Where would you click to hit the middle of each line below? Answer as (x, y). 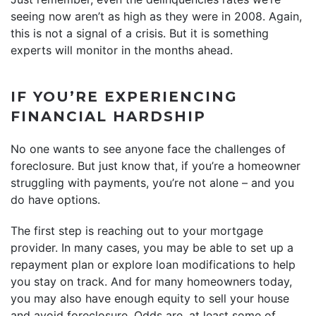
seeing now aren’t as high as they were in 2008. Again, (156, 16)
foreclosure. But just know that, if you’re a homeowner (156, 165)
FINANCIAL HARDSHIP (108, 116)
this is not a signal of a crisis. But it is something (140, 33)
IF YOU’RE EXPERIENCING (124, 96)
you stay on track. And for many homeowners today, (151, 281)
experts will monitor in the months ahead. (123, 50)
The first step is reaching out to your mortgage (137, 230)
